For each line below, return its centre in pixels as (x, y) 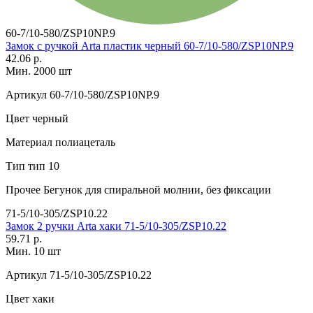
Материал (29, 142)
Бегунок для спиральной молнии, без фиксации (156, 189)
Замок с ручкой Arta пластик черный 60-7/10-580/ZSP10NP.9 (150, 45)
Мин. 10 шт (33, 251)
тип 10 (42, 166)
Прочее (23, 189)
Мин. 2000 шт (39, 71)
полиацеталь (84, 142)
